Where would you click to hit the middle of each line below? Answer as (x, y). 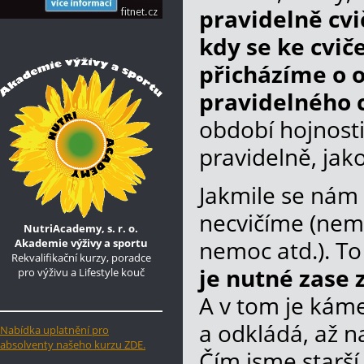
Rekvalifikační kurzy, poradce (81, 258)
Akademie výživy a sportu (81, 243)
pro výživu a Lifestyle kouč (81, 272)
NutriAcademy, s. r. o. (81, 228)
